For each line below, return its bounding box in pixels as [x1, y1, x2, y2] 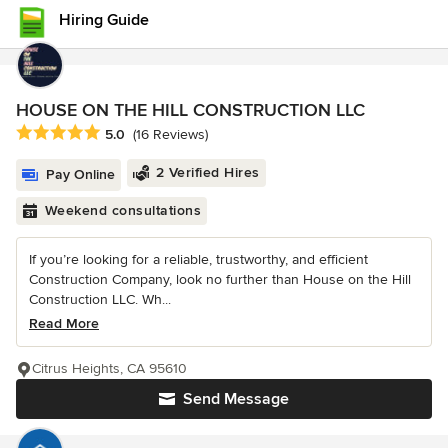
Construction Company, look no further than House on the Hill [29, 271, 411, 289]
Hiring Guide [59, 10, 149, 30]
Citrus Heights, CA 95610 [32, 360, 187, 378]
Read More [29, 315, 99, 333]
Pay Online [46, 166, 115, 184]
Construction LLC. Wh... [29, 291, 171, 309]
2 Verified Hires [155, 164, 260, 182]
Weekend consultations [44, 202, 201, 220]
